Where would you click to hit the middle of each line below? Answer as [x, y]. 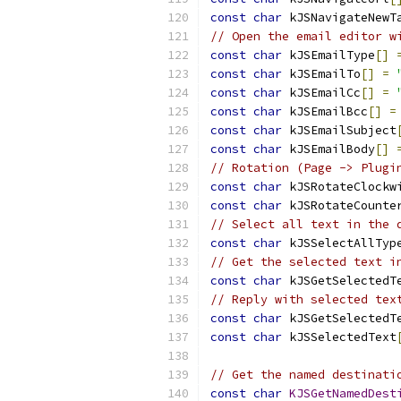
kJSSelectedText [339, 337]
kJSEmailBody [328, 149]
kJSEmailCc [321, 93]
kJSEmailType [328, 55]
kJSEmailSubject [339, 130]
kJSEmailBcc [325, 111]
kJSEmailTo [321, 74]
